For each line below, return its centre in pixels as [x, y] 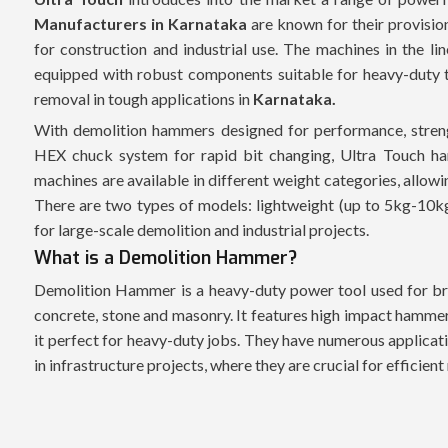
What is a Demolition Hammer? [165, 258]
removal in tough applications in [142, 98]
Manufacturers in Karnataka [141, 23]
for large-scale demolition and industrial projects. [201, 229]
